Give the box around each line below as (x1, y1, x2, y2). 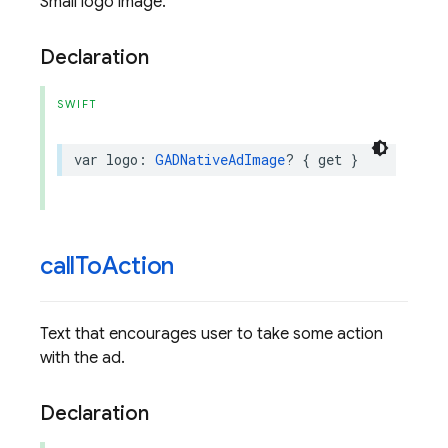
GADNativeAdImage (155, 150, 285, 169)
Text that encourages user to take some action (40, 324, 383, 344)
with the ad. (40, 348, 125, 368)
